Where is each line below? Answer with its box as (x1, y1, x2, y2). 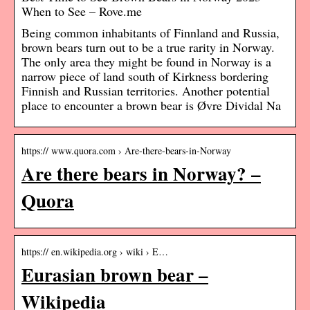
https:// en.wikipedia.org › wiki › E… (21, 245, 168, 259)
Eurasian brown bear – (21, 261, 208, 289)
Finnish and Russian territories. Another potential (21, 82, 270, 100)
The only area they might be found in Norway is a (21, 53, 271, 71)
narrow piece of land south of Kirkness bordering (21, 68, 268, 85)
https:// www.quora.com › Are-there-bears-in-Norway (21, 144, 231, 158)
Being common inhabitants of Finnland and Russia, (21, 24, 280, 42)
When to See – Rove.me (21, 3, 142, 20)
